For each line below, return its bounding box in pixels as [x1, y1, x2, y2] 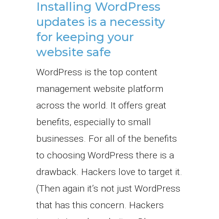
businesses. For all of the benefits [36, 133, 177, 145]
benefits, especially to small [36, 116, 151, 128]
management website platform [36, 83, 163, 95]
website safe [36, 45, 111, 60]
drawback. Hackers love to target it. [36, 166, 182, 178]
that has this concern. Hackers [36, 199, 164, 211]
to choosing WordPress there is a [36, 150, 174, 161]
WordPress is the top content [36, 66, 157, 78]
